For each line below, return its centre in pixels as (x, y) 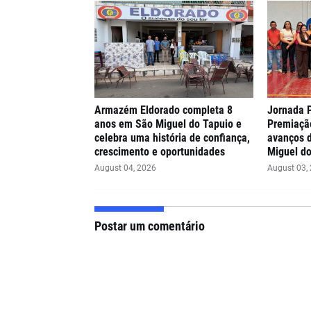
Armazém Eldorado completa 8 (163, 110)
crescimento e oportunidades (159, 152)
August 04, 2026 (125, 168)
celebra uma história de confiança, (172, 138)
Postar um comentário (149, 226)
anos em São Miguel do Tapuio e (168, 124)
